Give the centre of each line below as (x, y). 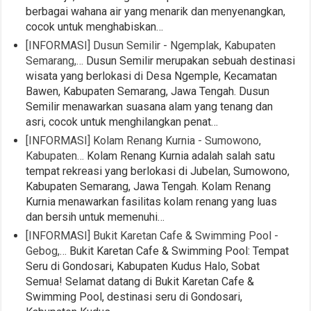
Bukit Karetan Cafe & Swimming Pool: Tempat (178, 251)
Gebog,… (47, 251)
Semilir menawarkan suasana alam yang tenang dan (150, 106)
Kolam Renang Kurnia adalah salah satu (180, 155)
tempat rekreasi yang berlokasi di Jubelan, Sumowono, (158, 171)
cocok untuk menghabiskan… (95, 26)
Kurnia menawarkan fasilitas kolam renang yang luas (152, 201)
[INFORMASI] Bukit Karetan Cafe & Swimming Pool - (152, 235)
